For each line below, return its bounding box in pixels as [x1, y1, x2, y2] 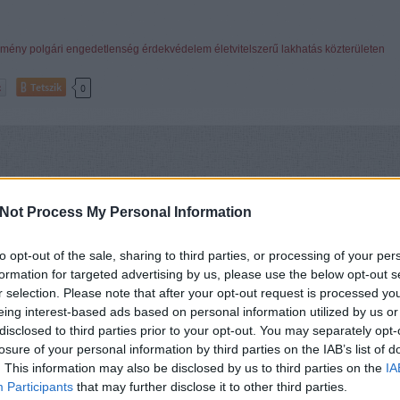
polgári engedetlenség [29, 43, 139, 55]
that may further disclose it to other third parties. [73, 379, 347, 394]
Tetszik [30, 80, 62, 94]
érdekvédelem [142, 43, 212, 55]
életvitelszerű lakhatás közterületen [214, 43, 385, 55]
